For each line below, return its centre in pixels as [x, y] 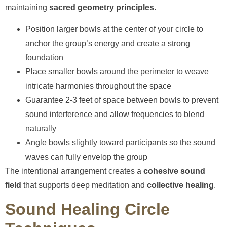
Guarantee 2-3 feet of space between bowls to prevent [122, 100]
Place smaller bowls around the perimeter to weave [117, 71]
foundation [44, 57]
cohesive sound [174, 171]
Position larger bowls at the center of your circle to [114, 29]
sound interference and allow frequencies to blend [115, 114]
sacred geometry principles [102, 8]
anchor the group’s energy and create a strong [108, 43]
